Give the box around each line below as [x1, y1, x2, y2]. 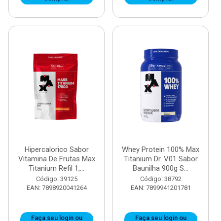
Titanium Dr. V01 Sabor [123, 154, 198, 163]
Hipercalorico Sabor [24, 145, 89, 154]
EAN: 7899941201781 [130, 184, 191, 191]
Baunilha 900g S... [133, 164, 188, 173]
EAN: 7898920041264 [26, 184, 87, 191]
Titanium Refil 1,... [29, 164, 84, 173]
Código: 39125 [36, 175, 77, 183]
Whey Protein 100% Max [122, 145, 199, 154]
